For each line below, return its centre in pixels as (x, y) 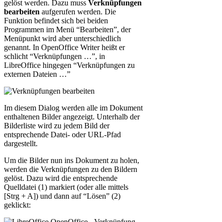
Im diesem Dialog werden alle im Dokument (73, 108)
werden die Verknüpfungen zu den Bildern (71, 169)
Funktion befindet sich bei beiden (56, 20)
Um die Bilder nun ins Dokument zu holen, (72, 160)
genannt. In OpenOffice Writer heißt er (64, 47)
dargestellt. (21, 143)
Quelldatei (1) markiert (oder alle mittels (66, 187)
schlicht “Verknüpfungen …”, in (55, 56)
